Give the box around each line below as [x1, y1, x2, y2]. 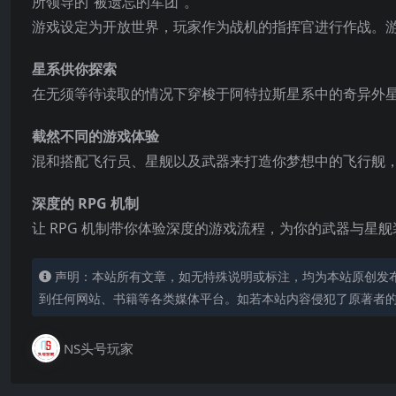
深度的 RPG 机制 [32, 193, 139, 213]
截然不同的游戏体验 [32, 126, 159, 146]
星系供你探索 [32, 58, 117, 79]
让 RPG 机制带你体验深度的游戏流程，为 [32, 217, 293, 238]
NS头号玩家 [64, 339, 133, 357]
